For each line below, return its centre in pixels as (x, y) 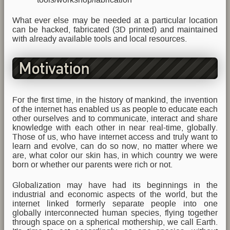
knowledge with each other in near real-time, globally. (115, 127)
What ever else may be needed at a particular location (115, 21)
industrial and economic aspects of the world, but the (115, 195)
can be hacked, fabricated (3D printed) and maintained (115, 30)
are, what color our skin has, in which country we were (115, 155)
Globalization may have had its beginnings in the (115, 185)
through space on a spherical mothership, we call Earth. (115, 222)
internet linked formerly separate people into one (115, 204)
